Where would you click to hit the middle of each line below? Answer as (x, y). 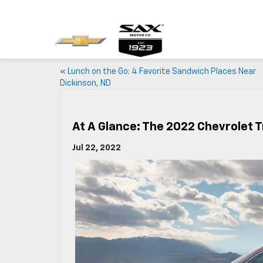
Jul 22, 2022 (97, 148)
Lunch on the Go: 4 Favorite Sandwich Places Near (162, 72)
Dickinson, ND (85, 83)
